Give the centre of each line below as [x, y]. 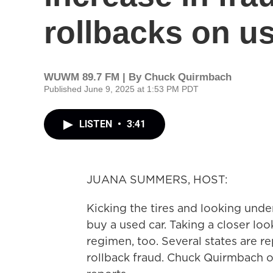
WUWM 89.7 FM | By [94, 77]
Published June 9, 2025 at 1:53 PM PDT [121, 89]
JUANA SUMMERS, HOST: [157, 179]
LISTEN [97, 124]
